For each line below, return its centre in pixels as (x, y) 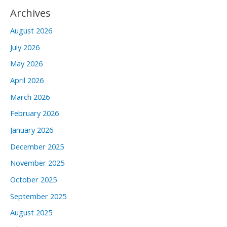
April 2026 (27, 80)
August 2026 (31, 31)
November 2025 (37, 163)
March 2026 (30, 97)
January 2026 (32, 129)
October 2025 (33, 179)
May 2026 (26, 64)
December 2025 (37, 146)
